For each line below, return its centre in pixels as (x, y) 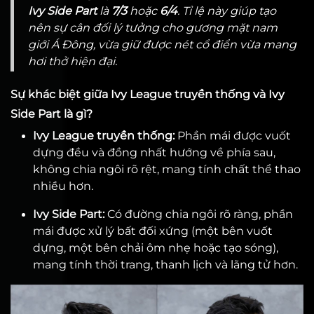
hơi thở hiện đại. (73, 61)
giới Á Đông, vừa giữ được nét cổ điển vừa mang (162, 45)
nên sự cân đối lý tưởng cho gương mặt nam (153, 28)
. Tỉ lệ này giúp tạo (227, 11)
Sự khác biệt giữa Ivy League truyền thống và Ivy (148, 94)
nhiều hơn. (63, 186)
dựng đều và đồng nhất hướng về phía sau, (154, 152)
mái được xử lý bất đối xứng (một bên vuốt (153, 231)
